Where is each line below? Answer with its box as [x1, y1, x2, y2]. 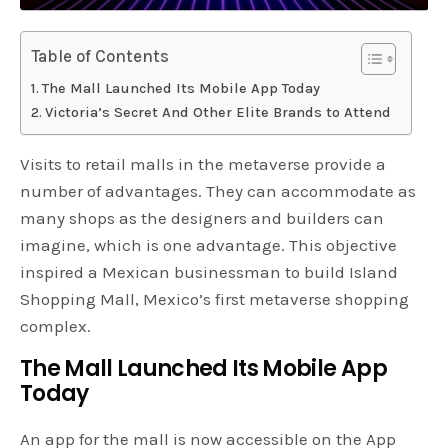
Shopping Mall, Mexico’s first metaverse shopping [20, 288, 410, 309]
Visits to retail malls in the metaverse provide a [20, 153, 387, 174]
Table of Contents [31, 46, 170, 67]
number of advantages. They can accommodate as [20, 180, 417, 201]
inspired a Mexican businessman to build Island [20, 261, 399, 282]
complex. [20, 315, 91, 336]
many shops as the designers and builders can [20, 207, 385, 228]
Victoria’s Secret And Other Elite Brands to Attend [44, 103, 391, 121]
